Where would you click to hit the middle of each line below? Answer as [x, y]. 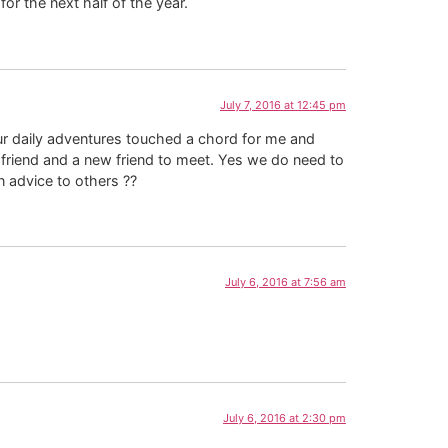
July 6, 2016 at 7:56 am [285, 282]
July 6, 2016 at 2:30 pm [284, 418]
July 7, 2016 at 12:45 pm [283, 104]
